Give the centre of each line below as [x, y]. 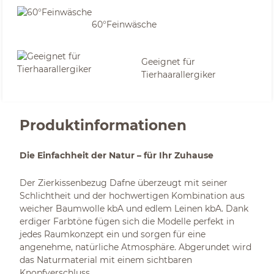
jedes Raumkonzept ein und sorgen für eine [113, 234]
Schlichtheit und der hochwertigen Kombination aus [132, 196]
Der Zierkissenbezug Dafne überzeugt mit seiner [124, 183]
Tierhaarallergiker [179, 75]
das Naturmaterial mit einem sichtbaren [106, 260]
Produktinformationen [103, 125]
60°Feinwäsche [124, 24]
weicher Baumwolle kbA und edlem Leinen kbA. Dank [134, 209]
